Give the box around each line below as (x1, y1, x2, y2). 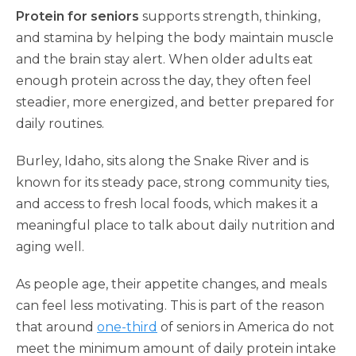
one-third (97, 319, 157, 335)
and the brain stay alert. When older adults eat (16, 51, 313, 67)
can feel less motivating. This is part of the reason (16, 297, 324, 313)
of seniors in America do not (161, 319, 335, 335)
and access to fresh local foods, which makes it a (16, 195, 318, 211)
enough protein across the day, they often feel (16, 72, 311, 88)
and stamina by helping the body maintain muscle (16, 29, 334, 45)
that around (16, 319, 94, 335)
